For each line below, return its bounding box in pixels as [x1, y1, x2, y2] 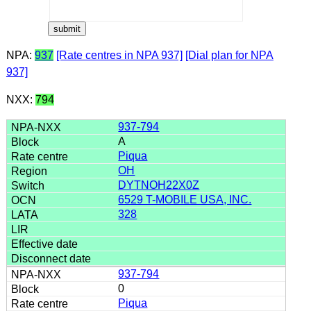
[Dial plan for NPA [185, 49, 274, 61]
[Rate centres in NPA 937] [56, 49, 183, 61]
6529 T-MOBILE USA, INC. [118, 193, 252, 205]
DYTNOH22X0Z [118, 178, 200, 191]
